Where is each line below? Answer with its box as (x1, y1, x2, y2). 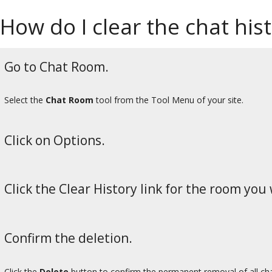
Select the (4, 94, 46, 106)
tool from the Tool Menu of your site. (93, 94, 243, 106)
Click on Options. (4, 131, 105, 149)
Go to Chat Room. (4, 58, 109, 75)
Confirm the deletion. (4, 229, 132, 247)
